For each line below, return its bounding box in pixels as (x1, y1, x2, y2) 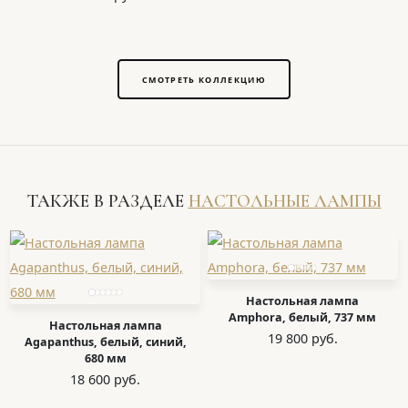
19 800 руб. (267, 329, 338, 347)
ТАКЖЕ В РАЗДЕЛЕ (26, 190, 189, 213)
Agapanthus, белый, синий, (24, 333, 187, 350)
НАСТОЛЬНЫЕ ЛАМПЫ (188, 190, 382, 213)
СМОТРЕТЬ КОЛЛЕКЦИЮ (141, 73, 267, 86)
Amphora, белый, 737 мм (229, 309, 377, 325)
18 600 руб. (70, 370, 141, 388)
